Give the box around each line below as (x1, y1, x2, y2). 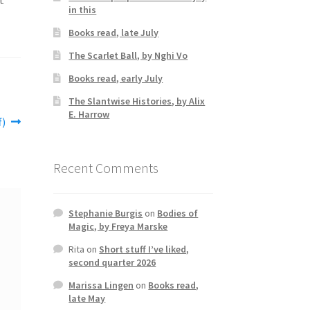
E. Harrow (69, 107, 110, 120)
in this (69, 3, 97, 16)
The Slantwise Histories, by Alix (69, 94, 206, 107)
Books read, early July (69, 71, 163, 84)
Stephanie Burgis (69, 207, 143, 220)
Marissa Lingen (69, 279, 134, 292)
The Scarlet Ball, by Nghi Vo (69, 48, 188, 62)
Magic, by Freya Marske (69, 220, 168, 233)
